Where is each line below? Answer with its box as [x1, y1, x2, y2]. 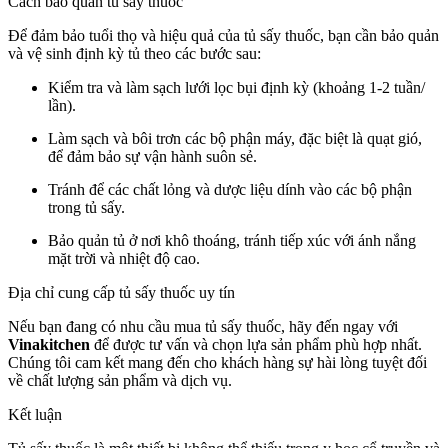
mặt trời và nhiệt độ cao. [48, 249, 200, 267]
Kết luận [8, 405, 62, 423]
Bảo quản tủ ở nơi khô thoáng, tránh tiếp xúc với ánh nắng [48, 231, 416, 249]
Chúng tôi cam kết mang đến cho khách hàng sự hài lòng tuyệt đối [8, 353, 427, 371]
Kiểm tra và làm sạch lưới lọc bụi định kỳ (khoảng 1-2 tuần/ [48, 78, 425, 96]
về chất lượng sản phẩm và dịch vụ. [8, 371, 232, 389]
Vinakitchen [8, 335, 90, 353]
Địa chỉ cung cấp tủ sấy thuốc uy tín [8, 283, 235, 301]
